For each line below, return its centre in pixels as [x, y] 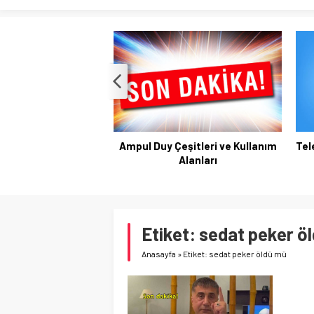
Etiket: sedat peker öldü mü [235, 254]
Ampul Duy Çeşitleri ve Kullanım [198, 146]
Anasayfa [159, 254]
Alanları [198, 160]
